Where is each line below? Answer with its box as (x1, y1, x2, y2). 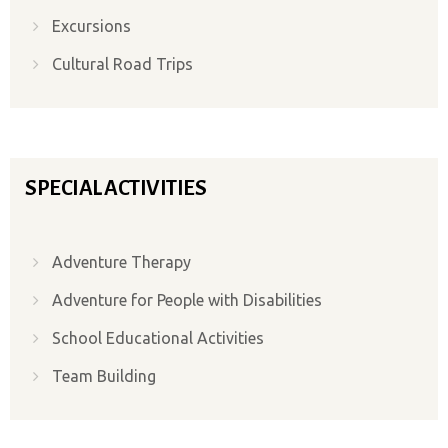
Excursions (52, 16, 131, 35)
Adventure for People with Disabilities (52, 290, 322, 309)
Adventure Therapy (52, 252, 191, 271)
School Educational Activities (52, 328, 264, 347)
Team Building (52, 366, 156, 385)
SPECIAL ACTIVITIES (25, 176, 206, 200)
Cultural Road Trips (52, 54, 193, 73)
